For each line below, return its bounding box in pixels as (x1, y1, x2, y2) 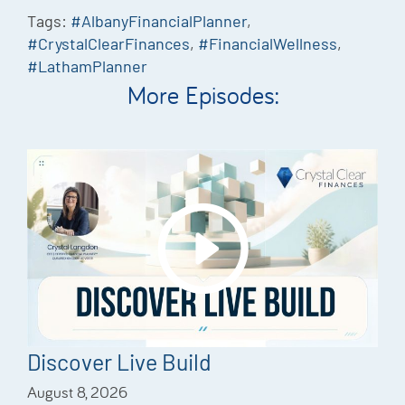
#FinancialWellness (198, 33, 337, 54)
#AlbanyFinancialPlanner (71, 11, 247, 32)
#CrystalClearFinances (27, 33, 190, 54)
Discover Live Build (27, 347, 212, 375)
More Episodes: (127, 79, 278, 112)
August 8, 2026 (27, 381, 127, 402)
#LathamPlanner (27, 56, 147, 77)
